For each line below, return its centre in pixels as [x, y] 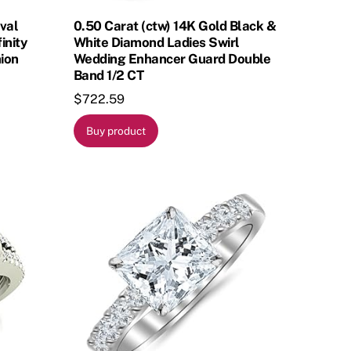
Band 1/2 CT [109, 75]
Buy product [116, 131]
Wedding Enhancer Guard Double [172, 58]
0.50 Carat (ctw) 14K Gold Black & [175, 25]
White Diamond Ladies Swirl [156, 42]
